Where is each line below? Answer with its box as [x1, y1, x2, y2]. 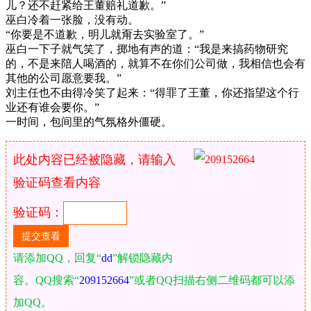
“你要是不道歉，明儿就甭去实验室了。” [6, 28, 204, 40]
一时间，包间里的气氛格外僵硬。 [6, 115, 172, 128]
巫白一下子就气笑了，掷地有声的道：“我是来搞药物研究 [6, 42, 288, 55]
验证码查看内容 [13, 175, 101, 190]
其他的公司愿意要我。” [6, 72, 121, 84]
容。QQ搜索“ [13, 274, 79, 286]
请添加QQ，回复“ [13, 251, 101, 264]
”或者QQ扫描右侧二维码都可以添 [129, 274, 295, 286]
